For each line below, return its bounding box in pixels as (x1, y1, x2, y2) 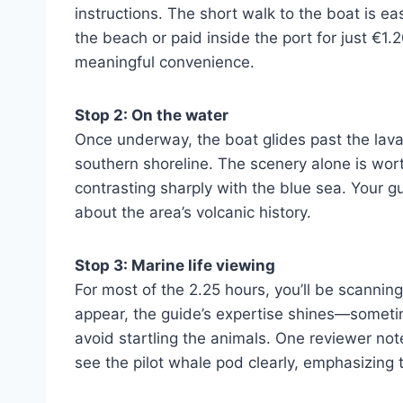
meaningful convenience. (75, 53, 255, 71)
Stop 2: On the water (75, 106, 228, 124)
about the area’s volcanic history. (75, 203, 311, 221)
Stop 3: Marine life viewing (75, 256, 275, 274)
